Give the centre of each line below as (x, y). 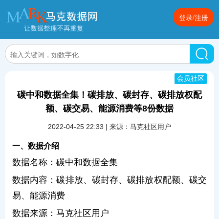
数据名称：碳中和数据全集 (65, 162)
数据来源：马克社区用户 (61, 213)
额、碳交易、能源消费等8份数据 (109, 109)
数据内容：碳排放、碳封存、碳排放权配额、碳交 (109, 180)
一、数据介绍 (36, 146)
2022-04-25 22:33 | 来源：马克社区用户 (109, 127)
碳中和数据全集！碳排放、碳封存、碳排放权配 (109, 95)
